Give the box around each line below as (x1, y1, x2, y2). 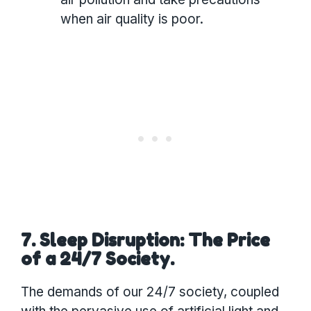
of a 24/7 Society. (21, 248, 174, 269)
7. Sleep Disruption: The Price (21, 229, 270, 251)
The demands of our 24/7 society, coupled (21, 283, 279, 300)
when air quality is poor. (60, 11, 203, 28)
